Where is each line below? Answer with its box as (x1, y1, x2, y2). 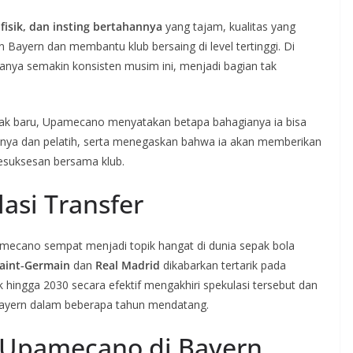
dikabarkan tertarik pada (160, 258, 286, 273)
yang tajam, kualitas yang (162, 19, 295, 34)
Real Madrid (95, 258, 160, 273)
